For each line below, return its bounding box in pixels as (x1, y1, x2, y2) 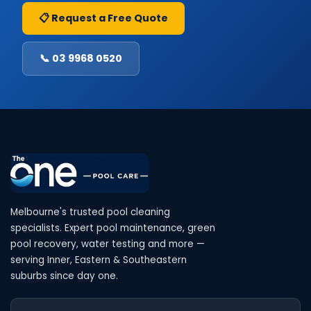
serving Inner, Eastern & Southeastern (10, 253, 187, 267)
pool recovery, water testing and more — (10, 237, 205, 251)
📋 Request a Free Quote (39, 11, 168, 25)
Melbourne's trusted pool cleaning (10, 205, 170, 219)
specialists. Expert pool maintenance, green (10, 221, 215, 235)
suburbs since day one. (10, 269, 118, 283)
